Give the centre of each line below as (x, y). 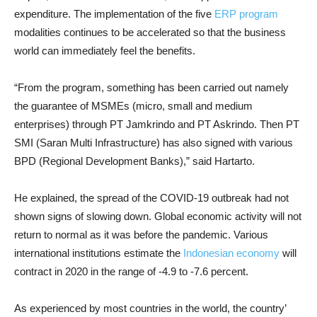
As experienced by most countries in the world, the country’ (150, 308)
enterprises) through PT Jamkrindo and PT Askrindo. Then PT (157, 124)
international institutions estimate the (99, 253)
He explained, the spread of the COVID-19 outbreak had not (151, 198)
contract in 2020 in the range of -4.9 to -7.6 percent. (131, 271)
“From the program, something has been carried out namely (151, 87)
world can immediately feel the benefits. (105, 51)
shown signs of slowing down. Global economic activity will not (158, 216)
